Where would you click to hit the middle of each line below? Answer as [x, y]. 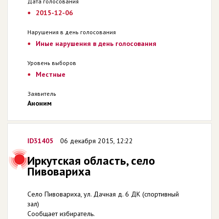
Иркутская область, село [91, 161]
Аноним [40, 103]
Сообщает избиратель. [61, 214]
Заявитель [42, 94]
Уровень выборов [52, 63]
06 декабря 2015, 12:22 [97, 141]
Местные [50, 74]
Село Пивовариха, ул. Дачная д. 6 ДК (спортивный [103, 194]
